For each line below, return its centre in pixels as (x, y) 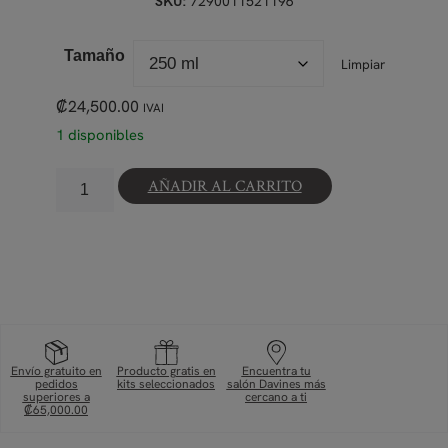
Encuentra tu (276, 371)
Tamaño (94, 55)
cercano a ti (276, 397)
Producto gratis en (166, 371)
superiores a (56, 397)
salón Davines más (276, 384)
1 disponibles (99, 134)
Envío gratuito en (56, 371)
